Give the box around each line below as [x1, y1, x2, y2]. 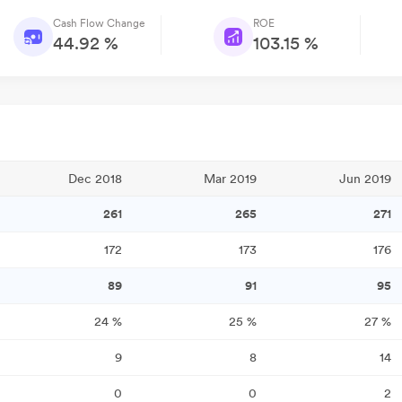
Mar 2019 [204, 171, 257, 186]
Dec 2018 [68, 171, 122, 186]
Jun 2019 [339, 171, 391, 186]
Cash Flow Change [52, 17, 144, 30]
